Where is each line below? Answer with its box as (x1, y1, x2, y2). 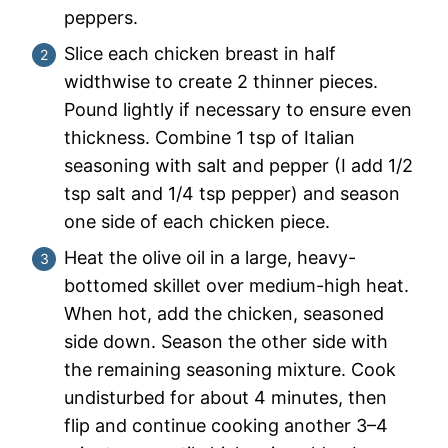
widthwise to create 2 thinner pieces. (64, 71, 378, 92)
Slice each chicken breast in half (64, 43, 336, 64)
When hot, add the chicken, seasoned (64, 303, 384, 324)
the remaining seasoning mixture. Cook (64, 359, 396, 380)
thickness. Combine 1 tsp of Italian (64, 127, 355, 148)
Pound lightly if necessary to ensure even (64, 99, 412, 120)
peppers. (64, 7, 138, 28)
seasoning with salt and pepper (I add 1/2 (64, 155, 413, 176)
